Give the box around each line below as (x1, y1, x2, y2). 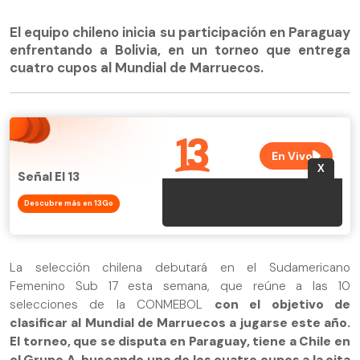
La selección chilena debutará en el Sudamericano (10, 260, 350, 276)
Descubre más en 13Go (24, 198, 113, 209)
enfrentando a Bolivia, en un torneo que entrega (10, 40, 350, 59)
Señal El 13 (18, 169, 80, 186)
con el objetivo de (214, 297, 351, 313)
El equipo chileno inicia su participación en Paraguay (10, 22, 350, 41)
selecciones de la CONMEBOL (10, 297, 215, 313)
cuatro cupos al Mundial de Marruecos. (10, 58, 264, 76)
